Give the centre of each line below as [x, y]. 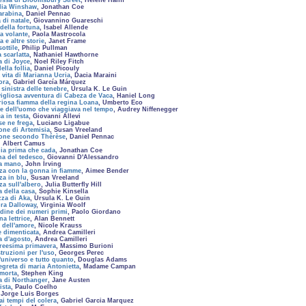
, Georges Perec [79, 253]
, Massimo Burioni [85, 246]
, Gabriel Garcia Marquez [95, 301]
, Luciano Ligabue [61, 123]
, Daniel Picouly [55, 68]
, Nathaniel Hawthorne [64, 55]
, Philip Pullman [43, 48]
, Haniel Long [134, 96]
